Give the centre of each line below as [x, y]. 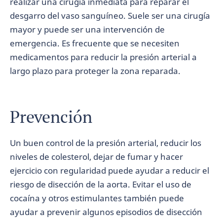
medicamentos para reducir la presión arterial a [103, 57]
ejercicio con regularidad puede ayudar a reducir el [110, 170]
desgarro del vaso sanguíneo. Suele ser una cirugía [110, 16]
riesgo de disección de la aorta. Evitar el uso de [101, 184]
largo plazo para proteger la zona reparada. [95, 71]
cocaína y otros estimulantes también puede [97, 198]
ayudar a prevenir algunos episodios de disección [106, 212]
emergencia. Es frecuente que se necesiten [95, 43]
